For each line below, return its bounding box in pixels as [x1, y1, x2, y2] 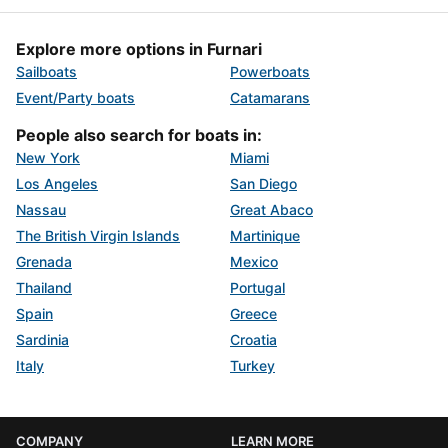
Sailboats [16, 63, 77, 80]
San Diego [230, 175, 297, 192]
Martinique [230, 227, 300, 244]
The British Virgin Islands [16, 227, 180, 244]
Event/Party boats [16, 89, 135, 106]
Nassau [16, 201, 66, 218]
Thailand [16, 279, 72, 296]
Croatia [230, 331, 277, 348]
